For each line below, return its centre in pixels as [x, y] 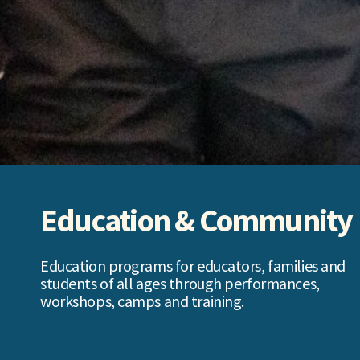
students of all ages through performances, [180, 283]
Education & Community [196, 221]
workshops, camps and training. [142, 301]
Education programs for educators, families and [193, 265]
